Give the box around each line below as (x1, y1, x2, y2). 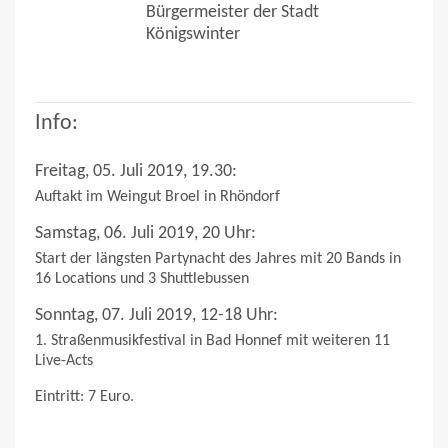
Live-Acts (35, 352, 93, 369)
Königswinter (146, 25, 240, 45)
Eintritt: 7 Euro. (35, 388, 134, 405)
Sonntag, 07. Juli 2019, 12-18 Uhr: (35, 305, 278, 325)
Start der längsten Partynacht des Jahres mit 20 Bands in (35, 250, 401, 267)
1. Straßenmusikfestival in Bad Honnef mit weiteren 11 (35, 332, 390, 349)
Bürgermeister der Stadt (146, 3, 319, 23)
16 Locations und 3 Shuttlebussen (35, 270, 249, 287)
